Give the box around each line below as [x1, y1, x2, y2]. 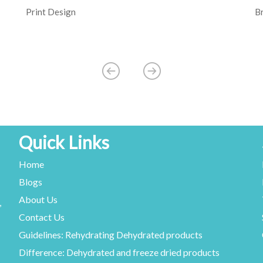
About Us [19, 194, 58, 205]
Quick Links [19, 131, 110, 153]
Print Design [26, 6, 76, 18]
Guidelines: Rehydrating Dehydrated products [19, 229, 203, 241]
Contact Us [19, 211, 65, 223]
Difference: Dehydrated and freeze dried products [19, 247, 220, 258]
